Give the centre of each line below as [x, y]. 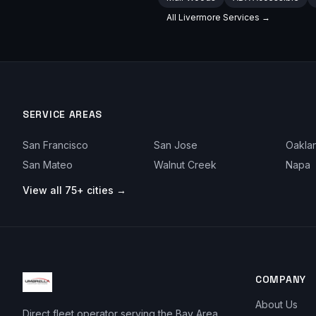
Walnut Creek [186, 165]
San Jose [176, 145]
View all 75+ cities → [74, 190]
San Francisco [55, 145]
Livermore [200, 17]
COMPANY [281, 279]
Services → [245, 17]
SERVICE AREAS [63, 114]
